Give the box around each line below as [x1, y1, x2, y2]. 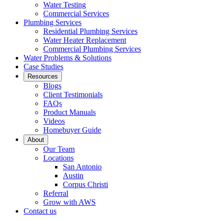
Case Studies [24, 62, 63, 71]
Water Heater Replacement [43, 35, 126, 44]
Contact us [24, 206, 56, 215]
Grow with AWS [43, 197, 96, 206]
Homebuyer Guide [43, 125, 101, 134]
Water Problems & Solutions [24, 53, 111, 62]
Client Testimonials [43, 90, 103, 99]
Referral [43, 189, 68, 197]
